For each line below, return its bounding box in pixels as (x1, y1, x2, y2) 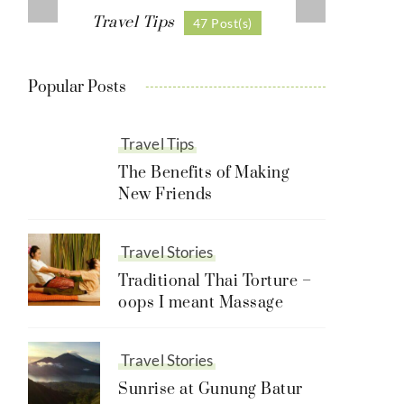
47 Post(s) (192, 15, 252, 32)
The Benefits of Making (118, 163, 289, 184)
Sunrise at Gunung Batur (118, 380, 303, 400)
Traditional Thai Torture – (118, 271, 311, 292)
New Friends (118, 185, 213, 206)
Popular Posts (28, 78, 126, 98)
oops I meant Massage (118, 293, 283, 314)
